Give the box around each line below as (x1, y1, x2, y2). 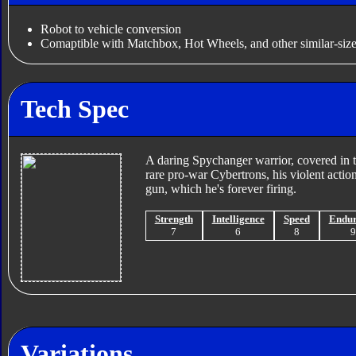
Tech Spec (20, 94, 129, 123)
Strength (154, 213, 193, 226)
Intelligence (211, 213, 265, 226)
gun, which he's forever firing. (145, 182, 296, 196)
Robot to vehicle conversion (40, 22, 181, 37)
